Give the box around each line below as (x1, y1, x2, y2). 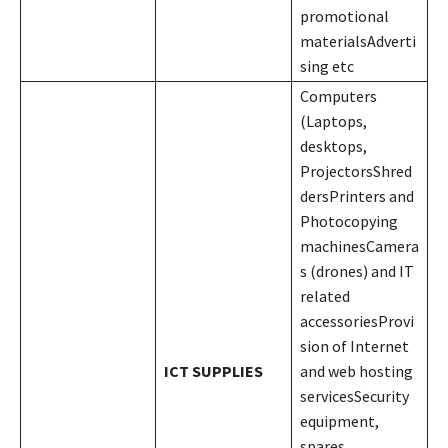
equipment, (300, 410, 379, 431)
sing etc (300, 55, 354, 76)
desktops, (300, 135, 367, 156)
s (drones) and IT (300, 260, 414, 281)
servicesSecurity (300, 385, 409, 406)
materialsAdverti (300, 30, 416, 51)
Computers (300, 85, 377, 106)
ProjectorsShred (300, 160, 412, 181)
